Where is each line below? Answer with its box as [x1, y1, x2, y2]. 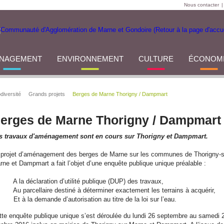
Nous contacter [184, 2, 219, 7]
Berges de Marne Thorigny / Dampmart [72, 91, 167, 97]
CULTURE [138, 54, 173, 63]
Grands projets [28, 91, 65, 97]
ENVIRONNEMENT [56, 54, 123, 63]
